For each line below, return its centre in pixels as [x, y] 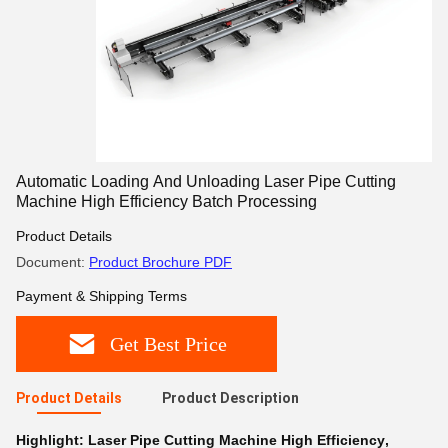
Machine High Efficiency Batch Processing [166, 201]
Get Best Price [168, 343]
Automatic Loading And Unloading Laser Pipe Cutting [206, 181]
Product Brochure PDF [160, 262]
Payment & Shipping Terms [101, 296]
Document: [52, 262]
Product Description [230, 398]
